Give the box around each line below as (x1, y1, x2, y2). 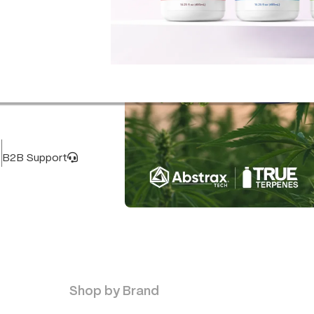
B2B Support (1, 153, 67, 163)
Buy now (146, 261, 187, 272)
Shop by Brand (69, 285, 159, 298)
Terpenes (146, 230, 214, 245)
